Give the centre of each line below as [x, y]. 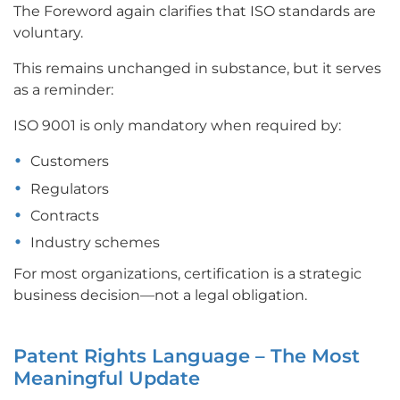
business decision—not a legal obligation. [160, 296]
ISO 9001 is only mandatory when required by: [177, 126]
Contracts [65, 215]
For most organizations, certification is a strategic [187, 274]
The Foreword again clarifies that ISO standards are [195, 12]
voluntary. [48, 33]
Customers [70, 162]
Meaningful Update [107, 379]
